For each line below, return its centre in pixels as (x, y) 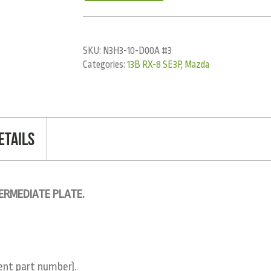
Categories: (105, 64)
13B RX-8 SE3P (154, 64)
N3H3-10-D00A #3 (138, 51)
